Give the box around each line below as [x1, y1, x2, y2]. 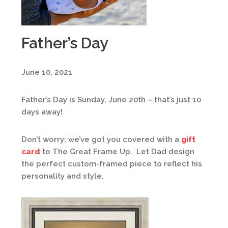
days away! [21, 107, 63, 117]
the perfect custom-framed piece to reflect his [21, 159, 202, 168]
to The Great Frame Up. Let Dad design [40, 147, 194, 156]
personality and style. [21, 172, 104, 181]
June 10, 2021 [21, 68, 72, 77]
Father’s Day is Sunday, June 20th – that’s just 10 [21, 95, 201, 104]
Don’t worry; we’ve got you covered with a [21, 135, 181, 144]
